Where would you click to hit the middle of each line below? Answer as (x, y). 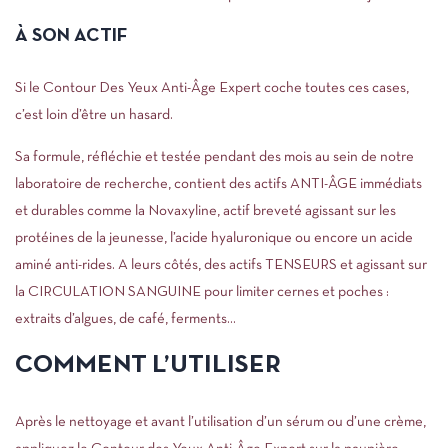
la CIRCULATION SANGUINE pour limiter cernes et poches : (202, 292)
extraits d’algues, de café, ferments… (125, 319)
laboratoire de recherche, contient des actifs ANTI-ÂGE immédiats (218, 184)
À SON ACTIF (71, 36)
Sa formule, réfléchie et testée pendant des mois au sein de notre (214, 157)
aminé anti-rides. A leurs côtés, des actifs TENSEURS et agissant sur (221, 265)
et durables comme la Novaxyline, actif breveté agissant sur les (205, 211)
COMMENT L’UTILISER (148, 365)
